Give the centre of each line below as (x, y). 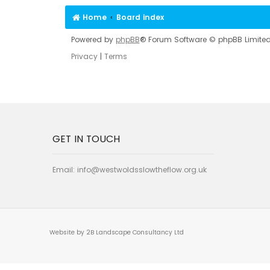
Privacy (84, 57)
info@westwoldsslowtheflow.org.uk (142, 170)
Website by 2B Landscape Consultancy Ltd (117, 233)
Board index (140, 17)
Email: (65, 170)
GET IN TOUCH (86, 139)
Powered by (93, 40)
